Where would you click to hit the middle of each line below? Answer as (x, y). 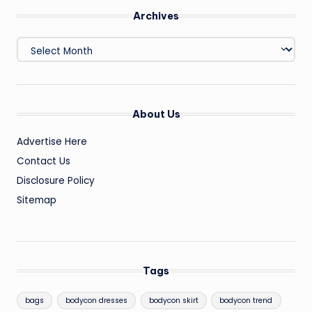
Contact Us (44, 162)
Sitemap (37, 201)
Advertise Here (52, 142)
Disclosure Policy (56, 181)
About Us (156, 115)
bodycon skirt (173, 300)
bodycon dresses (96, 300)
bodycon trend (246, 300)
